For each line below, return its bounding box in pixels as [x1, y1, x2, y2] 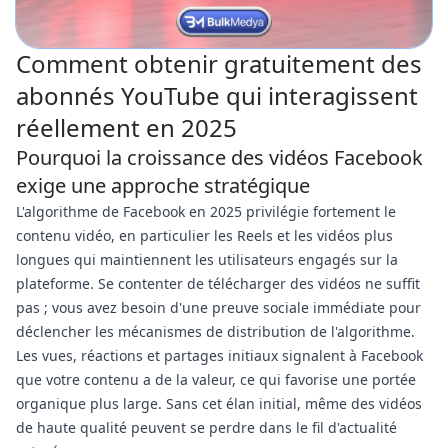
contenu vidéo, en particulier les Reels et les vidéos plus [16, 226, 393, 245]
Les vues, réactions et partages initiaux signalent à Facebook [16, 346, 423, 365]
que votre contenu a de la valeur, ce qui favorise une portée [16, 370, 416, 389]
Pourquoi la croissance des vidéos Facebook [16, 144, 423, 171]
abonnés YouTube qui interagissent [16, 79, 418, 112]
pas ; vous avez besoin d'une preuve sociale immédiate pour [16, 298, 421, 317]
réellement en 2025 [16, 111, 237, 144]
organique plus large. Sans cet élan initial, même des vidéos [16, 394, 422, 413]
